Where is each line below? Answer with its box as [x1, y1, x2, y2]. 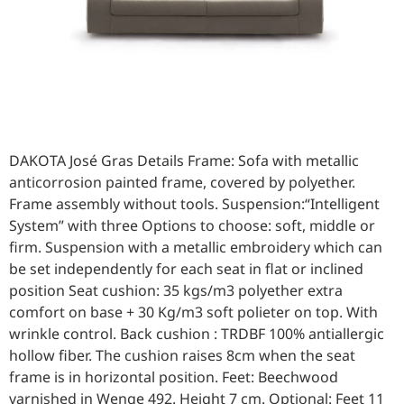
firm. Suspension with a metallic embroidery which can [9, 237, 382, 258]
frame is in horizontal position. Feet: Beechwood [9, 367, 338, 388]
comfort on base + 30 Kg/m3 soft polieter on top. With [9, 302, 378, 323]
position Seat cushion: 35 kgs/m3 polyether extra [9, 280, 343, 301]
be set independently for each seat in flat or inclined [9, 259, 363, 280]
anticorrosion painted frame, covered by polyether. [9, 172, 355, 193]
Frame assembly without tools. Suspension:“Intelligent [9, 194, 380, 215]
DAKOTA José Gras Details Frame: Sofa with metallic [9, 151, 359, 171]
